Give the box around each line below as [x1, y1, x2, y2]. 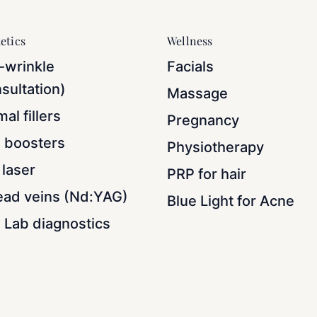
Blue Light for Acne [167, 192, 294, 209]
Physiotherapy [167, 138, 264, 156]
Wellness [167, 33, 213, 48]
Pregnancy [167, 111, 239, 129]
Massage [167, 84, 228, 102]
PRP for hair [167, 165, 246, 183]
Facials [167, 57, 214, 75]
